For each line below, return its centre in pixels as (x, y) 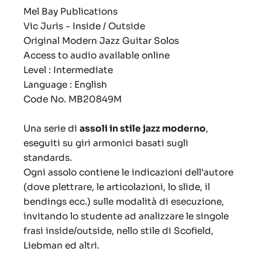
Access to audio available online (96, 56)
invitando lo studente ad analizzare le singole (126, 216)
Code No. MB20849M (73, 99)
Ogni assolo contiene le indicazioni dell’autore (128, 173)
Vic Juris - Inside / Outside (85, 26)
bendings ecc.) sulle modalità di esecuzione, (124, 202)
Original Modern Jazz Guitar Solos (101, 41)
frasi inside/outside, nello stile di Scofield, (118, 231)
